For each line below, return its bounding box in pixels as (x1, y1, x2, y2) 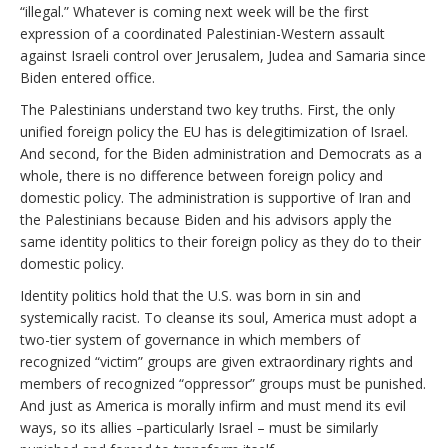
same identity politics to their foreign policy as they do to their (20, 231, 421, 251)
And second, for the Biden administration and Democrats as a (20, 143, 422, 163)
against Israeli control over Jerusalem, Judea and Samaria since (20, 45, 426, 65)
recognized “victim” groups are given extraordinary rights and (20, 351, 413, 371)
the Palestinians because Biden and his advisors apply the (20, 209, 392, 229)
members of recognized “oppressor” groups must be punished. (20, 373, 426, 393)
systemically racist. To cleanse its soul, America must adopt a (20, 307, 417, 327)
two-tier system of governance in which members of (20, 329, 360, 349)
